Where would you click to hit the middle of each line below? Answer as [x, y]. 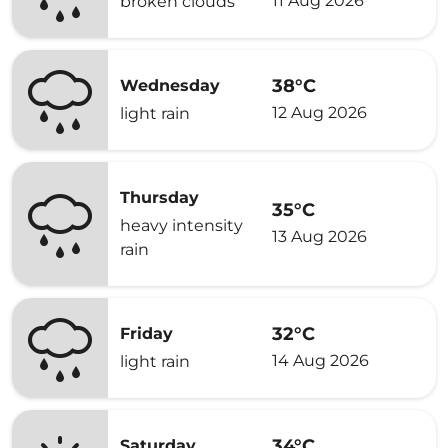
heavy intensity [181, 225]
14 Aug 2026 [320, 360]
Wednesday [170, 85]
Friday [146, 333]
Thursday [159, 197]
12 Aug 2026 [319, 112]
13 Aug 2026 [319, 236]
